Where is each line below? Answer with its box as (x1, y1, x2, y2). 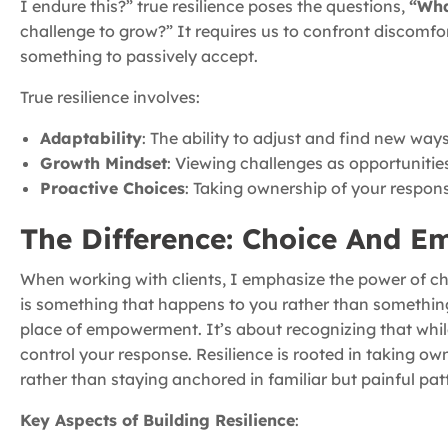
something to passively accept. (20, 46, 258, 67)
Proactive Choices (40, 178, 185, 199)
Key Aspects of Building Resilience (20, 410, 295, 431)
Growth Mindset (40, 153, 167, 174)
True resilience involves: (20, 87, 200, 108)
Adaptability (40, 128, 142, 149)
